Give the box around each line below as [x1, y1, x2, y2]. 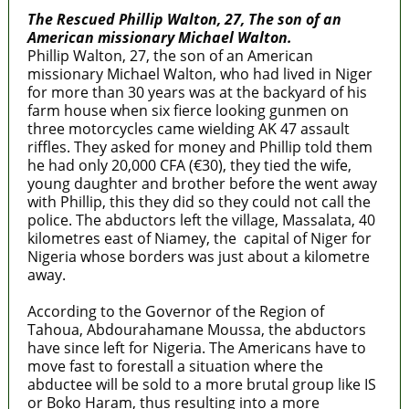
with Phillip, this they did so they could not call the [26, 191, 371, 212]
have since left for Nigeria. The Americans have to [26, 337, 366, 358]
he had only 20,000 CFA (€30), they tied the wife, [26, 154, 351, 175]
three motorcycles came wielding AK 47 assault [26, 118, 350, 139]
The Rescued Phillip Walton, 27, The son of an [26, 8, 341, 29]
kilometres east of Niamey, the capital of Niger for [26, 227, 372, 248]
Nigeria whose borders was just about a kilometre [26, 246, 370, 267]
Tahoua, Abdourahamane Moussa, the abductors [26, 319, 366, 340]
